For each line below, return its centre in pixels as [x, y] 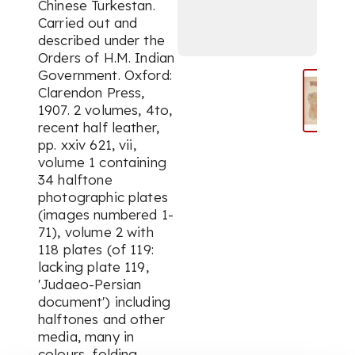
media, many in [86, 336]
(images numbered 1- [106, 214]
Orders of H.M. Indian [107, 57]
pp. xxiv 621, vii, [87, 145]
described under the [101, 40]
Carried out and [88, 23]
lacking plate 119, [94, 267]
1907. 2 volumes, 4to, [105, 110]
